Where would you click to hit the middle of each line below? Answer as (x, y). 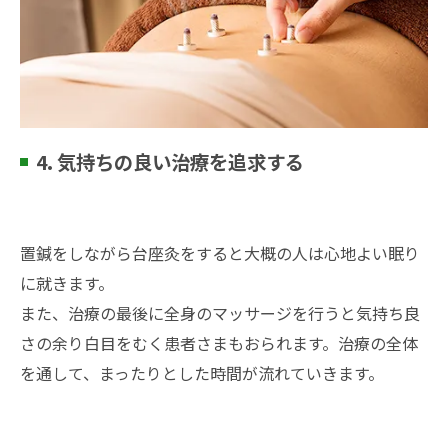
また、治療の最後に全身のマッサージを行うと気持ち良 (220, 312)
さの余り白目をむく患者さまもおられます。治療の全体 (219, 342)
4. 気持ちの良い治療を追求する (170, 161)
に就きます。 (67, 282)
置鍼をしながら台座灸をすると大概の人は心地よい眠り (220, 252)
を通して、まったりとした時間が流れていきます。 (202, 372)
